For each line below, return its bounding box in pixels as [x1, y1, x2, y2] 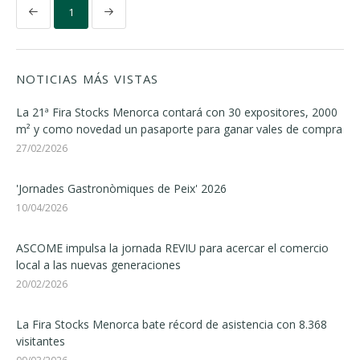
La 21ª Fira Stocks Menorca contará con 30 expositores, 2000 [16, 104, 337, 120]
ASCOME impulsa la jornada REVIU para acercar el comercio [16, 240, 329, 256]
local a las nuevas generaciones [16, 257, 181, 272]
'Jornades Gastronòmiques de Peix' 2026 [16, 181, 227, 196]
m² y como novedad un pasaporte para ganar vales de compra [16, 121, 342, 137]
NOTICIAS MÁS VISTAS [16, 71, 158, 87]
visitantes [16, 333, 65, 349]
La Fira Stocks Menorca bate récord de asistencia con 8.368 [16, 317, 327, 332]
